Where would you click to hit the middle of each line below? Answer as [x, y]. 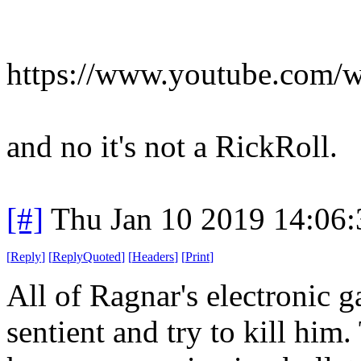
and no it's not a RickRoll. [172, 146]
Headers [153, 256]
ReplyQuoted [87, 256]
